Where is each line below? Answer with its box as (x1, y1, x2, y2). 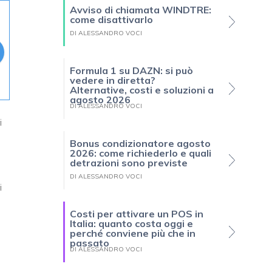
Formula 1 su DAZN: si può (70, 64, 193, 77)
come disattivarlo (70, 13, 153, 26)
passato (70, 237, 109, 250)
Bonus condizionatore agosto (70, 137, 211, 150)
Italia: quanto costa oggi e (70, 217, 193, 230)
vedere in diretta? (70, 74, 155, 87)
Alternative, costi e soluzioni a (70, 84, 214, 97)
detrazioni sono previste (70, 157, 188, 169)
